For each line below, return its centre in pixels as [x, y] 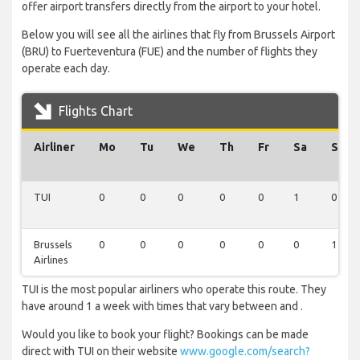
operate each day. [66, 69]
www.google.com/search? [245, 352]
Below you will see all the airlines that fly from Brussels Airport [178, 35]
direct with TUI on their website [101, 352]
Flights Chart [94, 111]
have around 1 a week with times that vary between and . [162, 307]
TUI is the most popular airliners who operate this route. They [174, 290]
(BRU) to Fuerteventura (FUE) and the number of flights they [170, 52]
